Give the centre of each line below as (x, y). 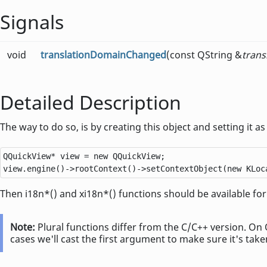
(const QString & (204, 55)
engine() (46, 169)
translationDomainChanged (103, 55)
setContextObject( (187, 169)
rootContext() (105, 169)
